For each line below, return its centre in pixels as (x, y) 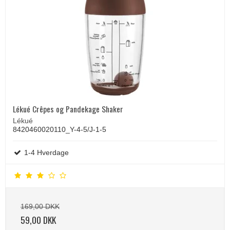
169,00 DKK (40, 206)
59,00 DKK (38, 219)
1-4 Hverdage (45, 152)
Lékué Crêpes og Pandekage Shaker (68, 109)
